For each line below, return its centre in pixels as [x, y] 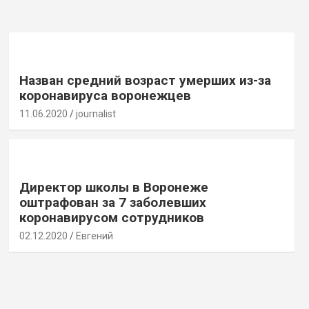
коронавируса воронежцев [105, 95]
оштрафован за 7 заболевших [112, 202]
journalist [96, 113]
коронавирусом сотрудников [111, 217]
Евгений [94, 236]
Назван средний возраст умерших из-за [145, 80]
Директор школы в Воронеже [113, 187]
